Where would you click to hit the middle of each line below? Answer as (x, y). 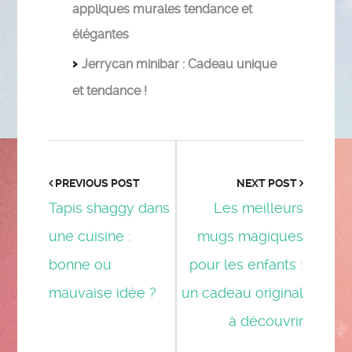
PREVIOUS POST (97, 183)
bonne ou (81, 264)
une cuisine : (90, 236)
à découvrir (266, 321)
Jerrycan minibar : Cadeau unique (180, 64)
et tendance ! (110, 90)
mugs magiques (250, 236)
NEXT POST (268, 183)
